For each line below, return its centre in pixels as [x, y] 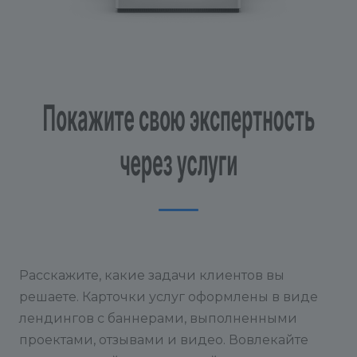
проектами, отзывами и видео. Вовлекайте [164, 340]
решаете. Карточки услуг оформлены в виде [169, 297]
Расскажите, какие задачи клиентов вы [152, 275]
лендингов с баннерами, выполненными [158, 318]
